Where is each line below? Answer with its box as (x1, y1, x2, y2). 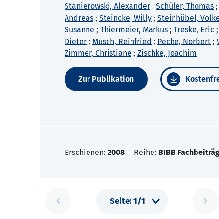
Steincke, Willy (99, 13, 152, 23)
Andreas (65, 13, 93, 23)
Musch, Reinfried (92, 37, 152, 46)
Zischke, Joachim (137, 48, 197, 58)
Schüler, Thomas (156, 1, 214, 11)
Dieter (65, 37, 87, 46)
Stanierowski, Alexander (65, 1, 150, 11)
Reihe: (134, 148, 158, 157)
